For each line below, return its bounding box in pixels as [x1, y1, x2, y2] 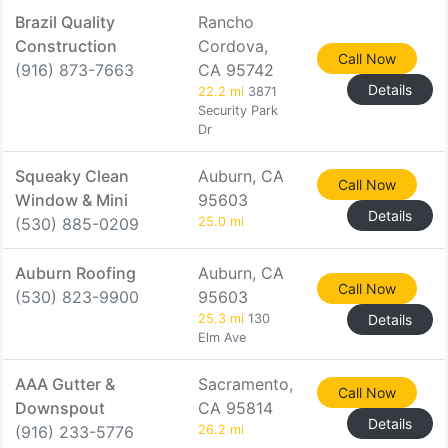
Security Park [198, 103, 278, 118]
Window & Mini [15, 190, 128, 210]
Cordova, [198, 36, 268, 56]
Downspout [15, 398, 105, 418]
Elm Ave [198, 330, 246, 345]
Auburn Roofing [15, 263, 136, 283]
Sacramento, [198, 374, 293, 394]
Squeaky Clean [15, 166, 129, 186]
